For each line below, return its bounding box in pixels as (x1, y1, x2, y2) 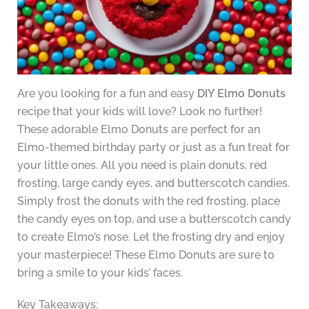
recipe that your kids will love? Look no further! (17, 105, 262, 119)
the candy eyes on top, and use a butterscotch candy (17, 212, 291, 226)
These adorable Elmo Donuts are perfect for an (17, 123, 260, 137)
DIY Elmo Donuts (197, 87, 286, 101)
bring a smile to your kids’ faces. (17, 266, 183, 280)
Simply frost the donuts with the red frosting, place (17, 195, 280, 208)
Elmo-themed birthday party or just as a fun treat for (17, 141, 290, 154)
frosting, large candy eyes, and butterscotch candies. (17, 177, 290, 190)
